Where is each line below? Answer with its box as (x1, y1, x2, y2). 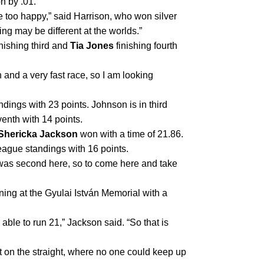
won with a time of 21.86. (78, 129, 183, 140)
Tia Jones (70, 41, 114, 51)
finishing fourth (114, 41, 177, 51)
